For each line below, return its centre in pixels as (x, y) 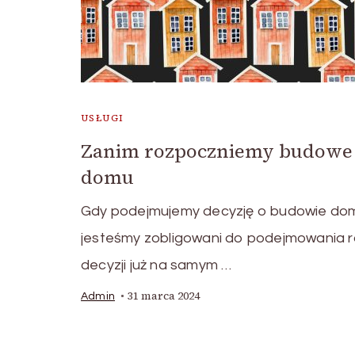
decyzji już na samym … (157, 265)
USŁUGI (103, 118)
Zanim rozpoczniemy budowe (217, 151)
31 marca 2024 (164, 296)
